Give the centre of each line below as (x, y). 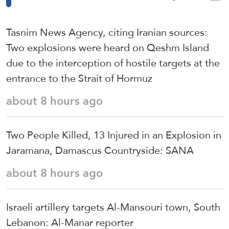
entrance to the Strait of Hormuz (79, 78)
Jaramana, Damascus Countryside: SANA (100, 150)
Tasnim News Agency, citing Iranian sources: (107, 32)
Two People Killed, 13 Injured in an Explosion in (114, 135)
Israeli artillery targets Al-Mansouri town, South (113, 207)
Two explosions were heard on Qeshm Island (108, 48)
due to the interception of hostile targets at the (113, 63)
